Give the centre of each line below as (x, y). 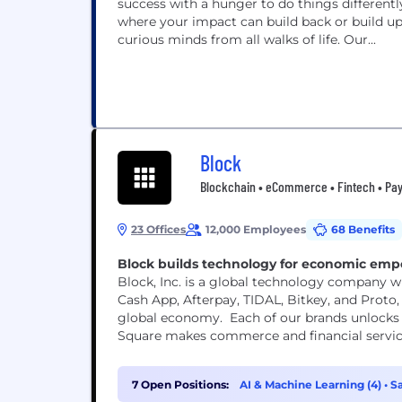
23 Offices (158, 229)
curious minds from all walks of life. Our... (247, 39)
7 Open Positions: (180, 385)
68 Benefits (363, 229)
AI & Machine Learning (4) (312, 385)
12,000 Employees (256, 229)
